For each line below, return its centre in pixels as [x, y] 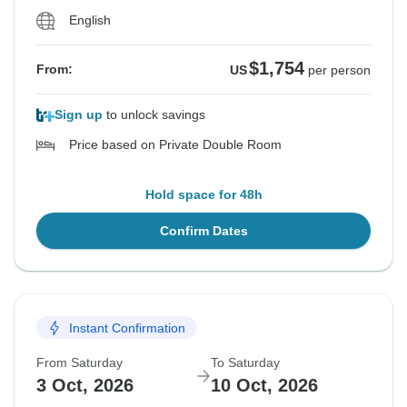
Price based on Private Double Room [175, 145]
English [90, 20]
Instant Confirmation [127, 328]
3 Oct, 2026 [85, 386]
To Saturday [245, 363]
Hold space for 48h [203, 195]
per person [339, 70]
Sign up [79, 115]
